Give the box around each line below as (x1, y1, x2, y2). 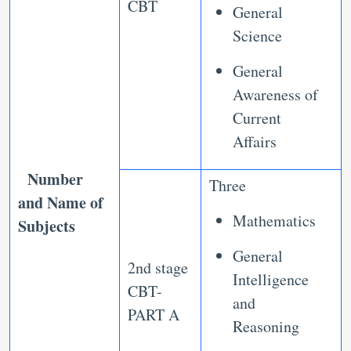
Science (233, 25, 282, 47)
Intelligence (233, 269, 309, 291)
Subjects (18, 215, 75, 238)
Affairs (233, 131, 277, 153)
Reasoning (233, 316, 299, 338)
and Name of (18, 191, 103, 215)
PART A (128, 304, 179, 326)
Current (233, 107, 281, 129)
